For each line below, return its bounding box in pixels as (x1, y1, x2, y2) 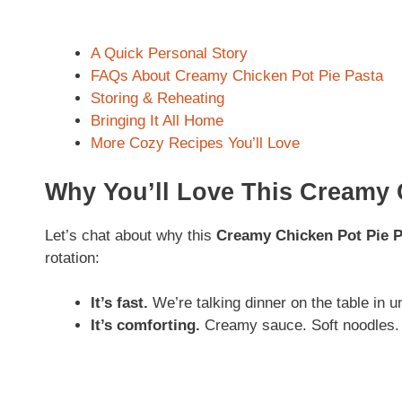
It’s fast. (91, 294, 148, 312)
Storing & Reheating (91, 90, 224, 108)
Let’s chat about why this (45, 226, 216, 244)
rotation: (45, 249, 100, 267)
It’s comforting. (91, 317, 200, 335)
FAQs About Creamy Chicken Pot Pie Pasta (91, 67, 383, 85)
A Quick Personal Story (91, 45, 248, 63)
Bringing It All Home (91, 112, 223, 130)
